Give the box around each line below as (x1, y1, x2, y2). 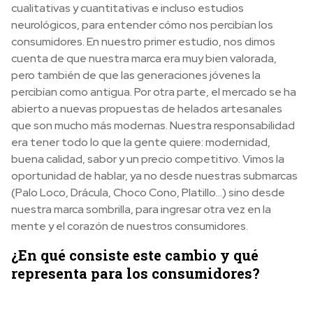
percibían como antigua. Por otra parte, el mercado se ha (11, 84, 296, 99)
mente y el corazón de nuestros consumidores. (11, 218, 248, 233)
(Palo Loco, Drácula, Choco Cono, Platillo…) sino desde (11, 184, 285, 200)
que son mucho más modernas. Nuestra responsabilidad (11, 117, 295, 133)
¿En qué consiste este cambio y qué (11, 245, 259, 264)
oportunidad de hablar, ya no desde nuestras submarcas (11, 168, 298, 183)
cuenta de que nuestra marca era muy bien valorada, (11, 50, 277, 66)
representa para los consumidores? (11, 263, 260, 282)
